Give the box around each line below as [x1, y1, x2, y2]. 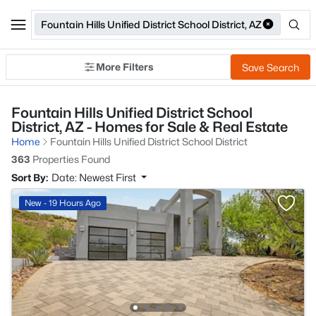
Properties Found [30, 153, 110, 165]
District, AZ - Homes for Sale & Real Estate [11, 119, 288, 135]
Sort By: [11, 171, 48, 183]
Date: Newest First [51, 171, 138, 183]
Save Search [242, 61, 299, 73]
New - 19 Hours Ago [25, 197, 101, 208]
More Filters [96, 61, 153, 73]
